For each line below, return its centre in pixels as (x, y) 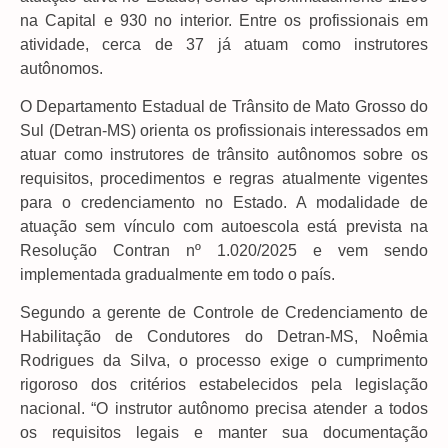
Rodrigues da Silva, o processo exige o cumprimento (224, 361)
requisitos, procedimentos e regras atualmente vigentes (224, 179)
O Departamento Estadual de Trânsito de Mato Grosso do (224, 107)
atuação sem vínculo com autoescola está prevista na (224, 227)
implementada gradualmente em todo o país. (177, 275)
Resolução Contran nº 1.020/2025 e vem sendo (224, 251)
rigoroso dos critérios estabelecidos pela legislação (224, 385)
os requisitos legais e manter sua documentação (224, 433)
